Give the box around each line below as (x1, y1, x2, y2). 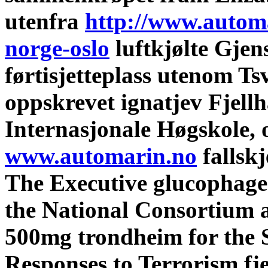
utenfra (5, 8, 85, 34)
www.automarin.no (5, 142, 197, 169)
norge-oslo (5, 35, 109, 61)
